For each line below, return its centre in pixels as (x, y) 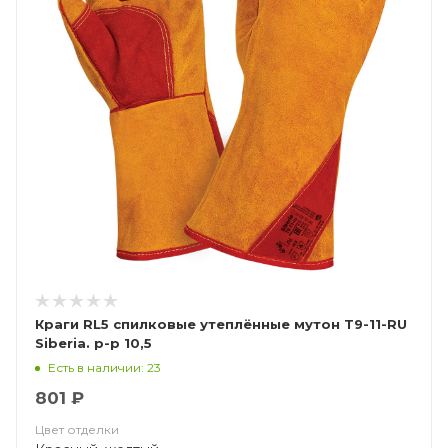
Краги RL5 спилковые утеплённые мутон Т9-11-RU (221, 324)
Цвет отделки (77, 429)
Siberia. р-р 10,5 (93, 343)
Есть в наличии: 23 (104, 367)
